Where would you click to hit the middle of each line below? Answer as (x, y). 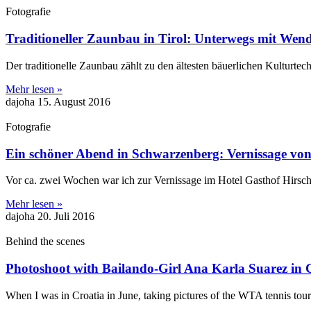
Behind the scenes (45, 242)
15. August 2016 (74, 101)
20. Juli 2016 (66, 217)
